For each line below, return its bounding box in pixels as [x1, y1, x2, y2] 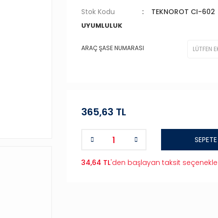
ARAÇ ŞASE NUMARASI [81, 43, 144, 52]
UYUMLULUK [81, 21, 122, 30]
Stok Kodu [81, 7, 115, 17]
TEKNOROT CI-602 [151, 7, 215, 17]
